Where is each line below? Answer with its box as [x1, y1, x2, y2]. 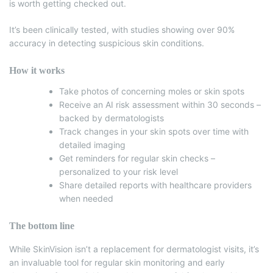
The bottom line [9, 219, 74, 232]
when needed [59, 193, 113, 204]
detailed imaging [59, 139, 126, 150]
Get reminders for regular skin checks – [59, 152, 215, 163]
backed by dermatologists [59, 112, 164, 123]
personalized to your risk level [59, 166, 178, 177]
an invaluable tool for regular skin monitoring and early [9, 257, 225, 268]
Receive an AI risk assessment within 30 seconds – [59, 99, 261, 110]
